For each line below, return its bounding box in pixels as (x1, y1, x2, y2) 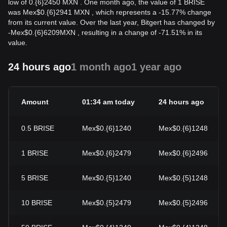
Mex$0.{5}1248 (159, 174, 208, 182)
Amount (21, 98, 49, 106)
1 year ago (131, 61, 181, 72)
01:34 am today (82, 98, 135, 106)
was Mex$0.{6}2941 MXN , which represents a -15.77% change (8, 8, 211, 16)
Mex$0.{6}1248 (159, 124, 208, 132)
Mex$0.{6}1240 (82, 124, 131, 132)
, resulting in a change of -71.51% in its (75, 28, 202, 36)
